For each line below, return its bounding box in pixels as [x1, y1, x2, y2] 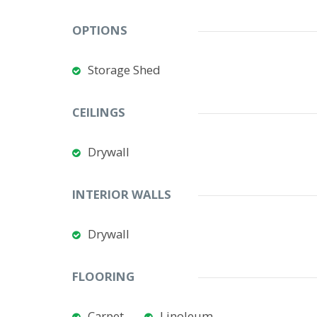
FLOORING [72, 268, 134, 284]
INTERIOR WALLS [72, 186, 171, 202]
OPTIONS [72, 22, 127, 38]
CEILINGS [72, 104, 125, 120]
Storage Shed [88, 62, 161, 78]
